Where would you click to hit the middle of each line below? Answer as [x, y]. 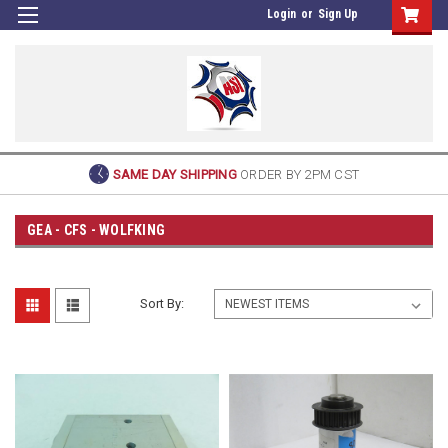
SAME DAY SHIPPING [176, 174]
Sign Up [338, 14]
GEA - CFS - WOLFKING [96, 229]
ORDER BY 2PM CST [300, 174]
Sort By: [162, 303]
